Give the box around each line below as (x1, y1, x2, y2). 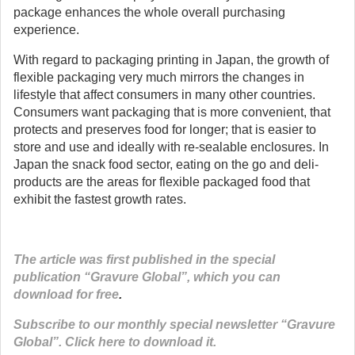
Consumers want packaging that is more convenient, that (13, 105, 330, 119)
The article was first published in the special (13, 253, 275, 266)
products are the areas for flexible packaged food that (13, 175, 310, 189)
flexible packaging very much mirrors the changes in (13, 71, 304, 84)
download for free (13, 288, 119, 301)
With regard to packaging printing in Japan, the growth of (13, 53, 329, 67)
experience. (13, 23, 79, 36)
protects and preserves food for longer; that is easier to (13, 123, 316, 136)
